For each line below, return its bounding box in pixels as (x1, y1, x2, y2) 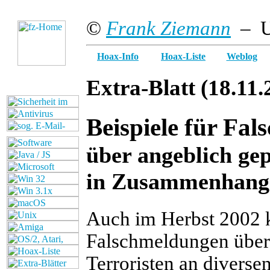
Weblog (226, 51, 257, 61)
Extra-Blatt (86, 75, 201, 100)
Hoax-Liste (161, 51, 206, 61)
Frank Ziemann (106, 17, 231, 39)
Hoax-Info (97, 51, 139, 61)
